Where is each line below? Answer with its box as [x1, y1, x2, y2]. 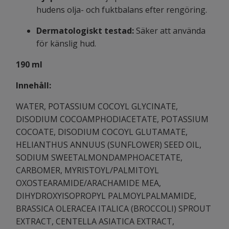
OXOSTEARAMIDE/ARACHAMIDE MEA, [16, 177, 161, 189]
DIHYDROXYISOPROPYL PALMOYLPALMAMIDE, [16, 190, 196, 202]
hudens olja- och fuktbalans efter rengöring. [36, 4, 207, 16]
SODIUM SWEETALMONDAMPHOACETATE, [16, 152, 182, 164]
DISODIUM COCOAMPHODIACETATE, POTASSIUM [16, 113, 209, 125]
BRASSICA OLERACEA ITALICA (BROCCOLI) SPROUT [16, 203, 211, 215]
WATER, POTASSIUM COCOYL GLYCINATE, [16, 101, 178, 112]
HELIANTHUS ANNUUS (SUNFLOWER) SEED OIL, [16, 139, 201, 151]
